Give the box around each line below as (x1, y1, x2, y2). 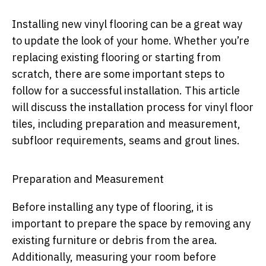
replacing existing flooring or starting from (12, 50, 221, 65)
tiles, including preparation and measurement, (12, 117, 240, 131)
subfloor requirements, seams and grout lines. (12, 134, 240, 148)
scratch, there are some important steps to (12, 67, 224, 81)
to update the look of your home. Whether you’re (12, 34, 249, 48)
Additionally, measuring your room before (12, 250, 216, 264)
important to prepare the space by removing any (12, 217, 251, 231)
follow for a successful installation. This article (12, 84, 240, 98)
